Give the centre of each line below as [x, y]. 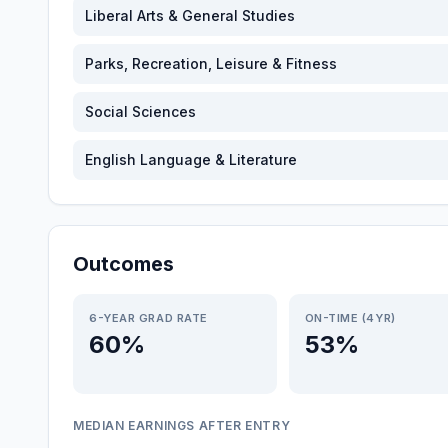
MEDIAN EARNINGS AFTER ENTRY [182, 425]
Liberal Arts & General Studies [190, 15]
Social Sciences [140, 111]
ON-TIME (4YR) [350, 318]
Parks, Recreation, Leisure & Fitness [211, 63]
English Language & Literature [191, 159]
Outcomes [123, 264]
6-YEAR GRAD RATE [148, 318]
